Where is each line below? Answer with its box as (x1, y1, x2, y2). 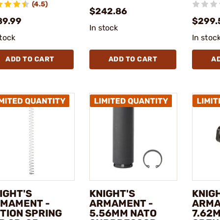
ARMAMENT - (89, 197, 153, 210)
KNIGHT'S (89, 188, 135, 200)
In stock (89, 23, 118, 32)
